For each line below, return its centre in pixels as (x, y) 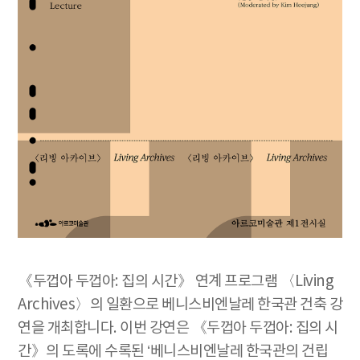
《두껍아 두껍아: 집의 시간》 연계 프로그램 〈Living (176, 282)
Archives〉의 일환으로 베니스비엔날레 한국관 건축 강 (180, 305)
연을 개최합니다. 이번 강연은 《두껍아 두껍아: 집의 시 (178, 328)
